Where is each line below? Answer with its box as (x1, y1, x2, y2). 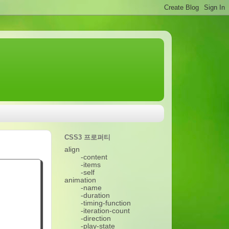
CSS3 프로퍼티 (64, 133, 110, 142)
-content (81, 153, 107, 161)
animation (64, 176, 96, 184)
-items (81, 161, 101, 169)
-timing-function (81, 199, 131, 207)
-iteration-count (81, 207, 130, 215)
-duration (81, 191, 110, 199)
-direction (81, 214, 111, 222)
